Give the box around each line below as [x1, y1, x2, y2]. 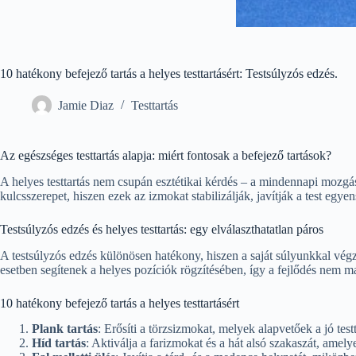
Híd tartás [32, 336, 86, 350]
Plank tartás [32, 322, 98, 336]
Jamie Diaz [58, 99, 114, 113]
